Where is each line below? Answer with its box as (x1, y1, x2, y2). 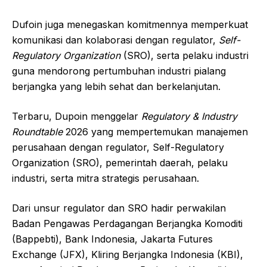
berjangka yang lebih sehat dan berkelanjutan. (12, 80, 221, 92)
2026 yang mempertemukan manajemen (63, 125, 248, 138)
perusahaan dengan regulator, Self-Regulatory (12, 141, 224, 153)
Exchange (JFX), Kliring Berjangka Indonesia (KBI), (12, 248, 243, 260)
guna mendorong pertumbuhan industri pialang (12, 64, 226, 77)
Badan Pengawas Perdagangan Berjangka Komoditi (12, 217, 243, 229)
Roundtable (12, 125, 63, 138)
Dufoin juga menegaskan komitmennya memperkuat (12, 18, 248, 30)
